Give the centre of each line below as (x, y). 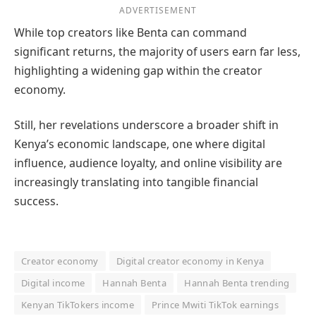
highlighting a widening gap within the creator (138, 71)
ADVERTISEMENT (158, 11)
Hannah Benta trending (237, 282)
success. (36, 201)
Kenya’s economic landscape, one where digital (140, 144)
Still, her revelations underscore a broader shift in (146, 124)
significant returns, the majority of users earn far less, (157, 52)
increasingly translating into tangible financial (136, 182)
